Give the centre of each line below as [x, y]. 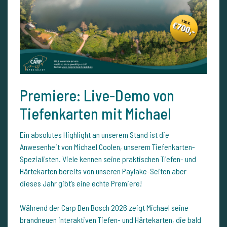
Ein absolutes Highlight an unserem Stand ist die [94, 135]
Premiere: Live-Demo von [97, 96]
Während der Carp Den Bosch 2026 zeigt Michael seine [104, 208]
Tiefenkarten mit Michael [96, 114]
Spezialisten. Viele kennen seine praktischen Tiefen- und [108, 159]
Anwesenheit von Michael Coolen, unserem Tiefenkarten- [107, 147]
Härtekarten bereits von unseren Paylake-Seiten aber [103, 171]
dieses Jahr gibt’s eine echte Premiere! [81, 183]
